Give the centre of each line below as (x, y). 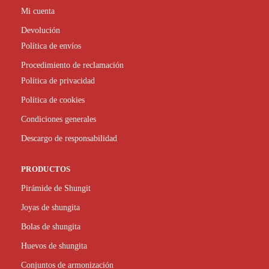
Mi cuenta (38, 11)
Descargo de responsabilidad (69, 138)
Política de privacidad (58, 80)
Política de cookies (53, 100)
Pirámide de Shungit (56, 189)
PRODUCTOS (46, 169)
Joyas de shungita (50, 208)
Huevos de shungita (54, 246)
